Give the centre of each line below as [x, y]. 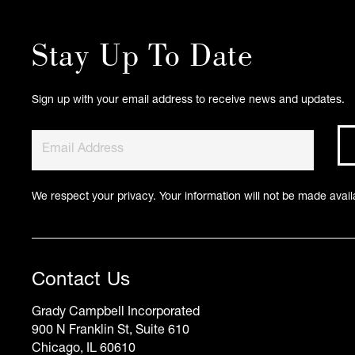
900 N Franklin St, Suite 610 [111, 332]
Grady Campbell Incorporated [116, 313]
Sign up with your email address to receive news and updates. [188, 101]
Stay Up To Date [143, 59]
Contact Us [81, 282]
